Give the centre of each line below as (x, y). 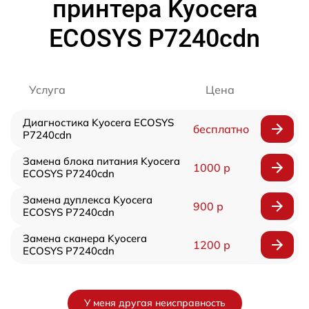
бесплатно (221, 129)
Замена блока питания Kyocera (101, 161)
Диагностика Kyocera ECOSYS (98, 122)
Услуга (47, 90)
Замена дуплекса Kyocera (88, 200)
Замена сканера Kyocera (85, 238)
